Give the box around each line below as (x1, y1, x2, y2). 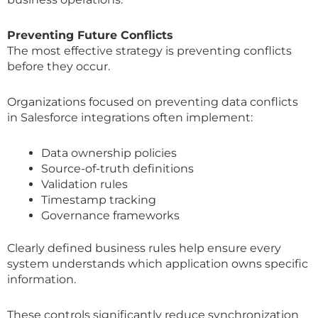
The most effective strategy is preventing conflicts (7, 43, 292, 57)
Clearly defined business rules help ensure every (7, 241, 281, 255)
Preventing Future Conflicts (7, 28, 173, 42)
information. (7, 272, 76, 286)
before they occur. (7, 59, 110, 73)
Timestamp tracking (41, 192, 156, 207)
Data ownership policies (41, 146, 177, 160)
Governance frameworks (41, 208, 180, 222)
